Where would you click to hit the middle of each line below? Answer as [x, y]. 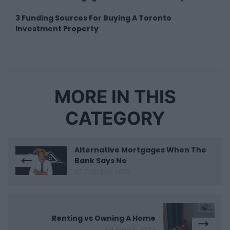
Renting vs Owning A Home [104, 218]
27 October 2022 [103, 171]
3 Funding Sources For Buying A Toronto [93, 18]
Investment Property [57, 28]
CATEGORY [115, 118]
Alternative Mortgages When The [140, 150]
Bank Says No [101, 160]
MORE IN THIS [115, 97]
